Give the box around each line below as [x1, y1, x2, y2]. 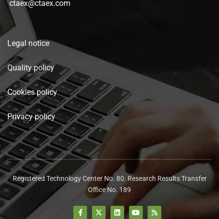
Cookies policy [7, 87, 57, 97]
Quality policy [7, 63, 54, 72]
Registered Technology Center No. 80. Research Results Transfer [12, 174, 207, 182]
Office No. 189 [88, 185, 131, 194]
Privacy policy [7, 111, 55, 121]
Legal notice [7, 38, 49, 48]
